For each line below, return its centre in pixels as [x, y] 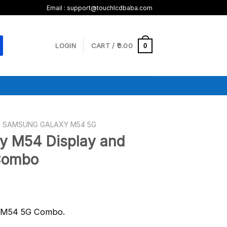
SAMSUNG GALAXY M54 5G [50, 124]
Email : [57, 8]
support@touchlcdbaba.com [110, 8]
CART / [104, 45]
